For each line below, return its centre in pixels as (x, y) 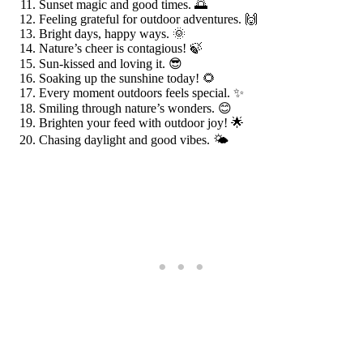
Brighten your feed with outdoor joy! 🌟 (141, 122)
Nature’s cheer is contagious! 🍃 (121, 48)
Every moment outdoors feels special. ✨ (141, 92)
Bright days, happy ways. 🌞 (112, 33)
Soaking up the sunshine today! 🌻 (127, 78)
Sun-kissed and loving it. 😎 (111, 63)
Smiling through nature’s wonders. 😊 (135, 108)
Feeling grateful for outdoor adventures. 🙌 (148, 19)
